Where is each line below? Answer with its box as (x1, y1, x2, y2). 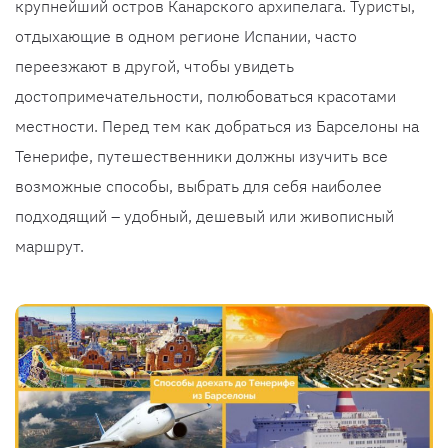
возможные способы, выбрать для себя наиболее (15, 176, 382, 196)
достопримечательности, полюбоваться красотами (15, 86, 396, 106)
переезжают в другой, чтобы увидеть (15, 56, 294, 76)
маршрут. (15, 236, 84, 256)
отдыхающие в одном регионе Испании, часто (15, 26, 357, 46)
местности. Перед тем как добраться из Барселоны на (15, 116, 419, 136)
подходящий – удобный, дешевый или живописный (15, 206, 394, 226)
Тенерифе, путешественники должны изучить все (15, 146, 388, 166)
